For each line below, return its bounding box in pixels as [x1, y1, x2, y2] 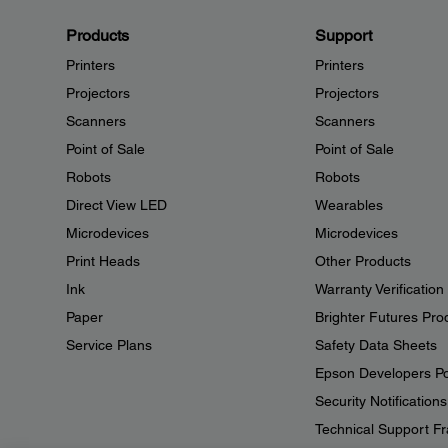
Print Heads [66, 253, 140, 269]
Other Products [314, 253, 411, 269]
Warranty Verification [314, 281, 444, 297]
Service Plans [66, 337, 152, 353]
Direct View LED [66, 197, 167, 213]
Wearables [314, 197, 383, 213]
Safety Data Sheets [314, 337, 437, 353]
